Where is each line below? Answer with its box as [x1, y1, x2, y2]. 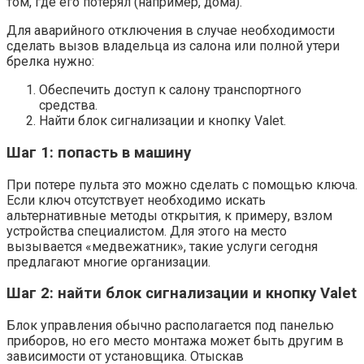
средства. [39, 97, 97, 114]
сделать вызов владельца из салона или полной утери [6, 38, 340, 54]
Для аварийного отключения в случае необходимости [6, 23, 335, 39]
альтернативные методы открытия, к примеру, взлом [6, 207, 332, 223]
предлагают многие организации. [6, 253, 210, 270]
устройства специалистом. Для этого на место [6, 223, 287, 239]
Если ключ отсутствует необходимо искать [6, 192, 266, 208]
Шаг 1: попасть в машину [6, 143, 191, 162]
